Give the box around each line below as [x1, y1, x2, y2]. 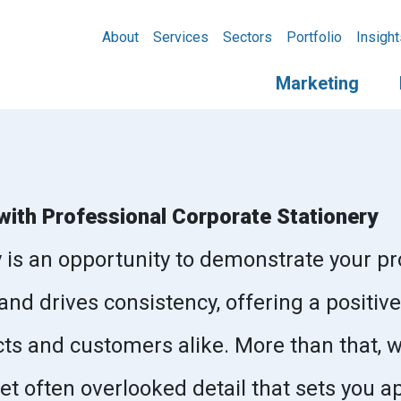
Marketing [276, 73, 359, 94]
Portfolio [286, 29, 342, 46]
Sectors [223, 29, 272, 46]
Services [153, 29, 209, 46]
